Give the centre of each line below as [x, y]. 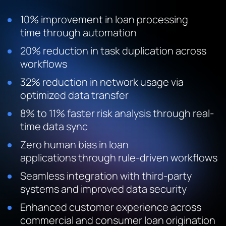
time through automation [78, 33]
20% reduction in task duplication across [113, 51]
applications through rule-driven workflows [119, 158]
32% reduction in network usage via [102, 82]
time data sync [54, 126]
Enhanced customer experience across [111, 207]
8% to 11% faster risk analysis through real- [117, 113]
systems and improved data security [103, 189]
